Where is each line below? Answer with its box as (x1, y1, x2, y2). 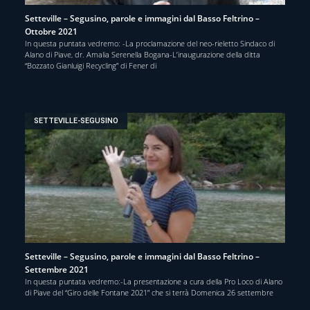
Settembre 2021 (25, 263, 89, 275)
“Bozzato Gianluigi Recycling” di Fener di (25, 60, 156, 71)
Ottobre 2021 (25, 25, 77, 37)
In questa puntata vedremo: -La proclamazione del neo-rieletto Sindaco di (25, 37, 275, 48)
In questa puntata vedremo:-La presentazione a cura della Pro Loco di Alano (25, 275, 282, 286)
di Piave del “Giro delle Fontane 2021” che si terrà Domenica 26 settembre (25, 286, 273, 298)
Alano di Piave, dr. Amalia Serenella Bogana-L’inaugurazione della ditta (25, 48, 260, 60)
